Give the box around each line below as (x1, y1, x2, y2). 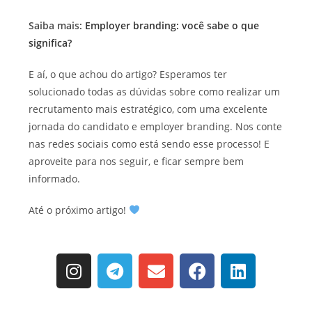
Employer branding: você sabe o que (85, 19, 260, 33)
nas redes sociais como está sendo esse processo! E (29, 137, 270, 151)
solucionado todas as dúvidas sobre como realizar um (29, 85, 281, 99)
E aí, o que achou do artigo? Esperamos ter (29, 68, 228, 81)
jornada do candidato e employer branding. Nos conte (29, 120, 283, 134)
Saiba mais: (29, 19, 86, 33)
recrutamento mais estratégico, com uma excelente (29, 102, 268, 116)
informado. (29, 172, 81, 186)
